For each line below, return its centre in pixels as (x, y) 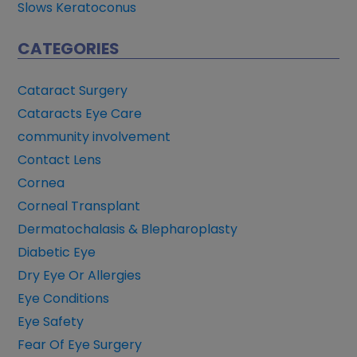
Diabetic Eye (57, 253)
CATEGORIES (69, 49)
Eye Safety (51, 322)
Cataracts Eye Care (80, 114)
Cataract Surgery (73, 91)
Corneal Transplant (79, 206)
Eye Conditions (64, 299)
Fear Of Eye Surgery (80, 345)
